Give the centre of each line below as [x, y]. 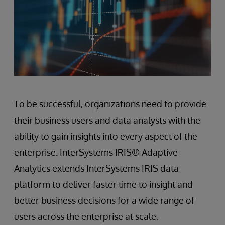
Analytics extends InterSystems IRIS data [96, 168]
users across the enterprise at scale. [86, 217]
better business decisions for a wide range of [104, 201]
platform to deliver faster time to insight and [103, 185]
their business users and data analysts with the [107, 120]
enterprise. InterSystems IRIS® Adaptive [96, 152]
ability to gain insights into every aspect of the [106, 136]
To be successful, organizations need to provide [110, 104]
